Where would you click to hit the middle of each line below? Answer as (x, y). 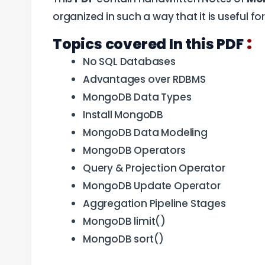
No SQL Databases (129, 61)
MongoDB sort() (124, 239)
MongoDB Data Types (137, 97)
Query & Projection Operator (154, 168)
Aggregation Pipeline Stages (154, 203)
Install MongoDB (123, 114)
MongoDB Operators (134, 150)
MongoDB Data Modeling (145, 132)
